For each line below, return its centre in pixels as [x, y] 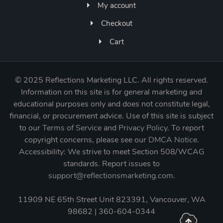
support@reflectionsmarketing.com [111, 175]
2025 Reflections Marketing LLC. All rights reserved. [116, 80]
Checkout [117, 24]
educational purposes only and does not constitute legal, [111, 104]
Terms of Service [72, 128]
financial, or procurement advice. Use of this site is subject [111, 116]
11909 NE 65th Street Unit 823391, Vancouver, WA [111, 199]
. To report [185, 128]
